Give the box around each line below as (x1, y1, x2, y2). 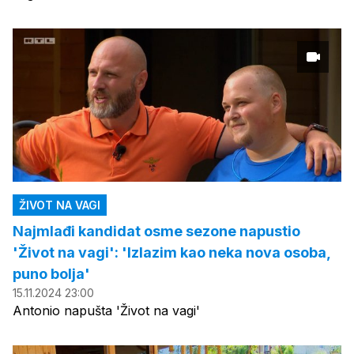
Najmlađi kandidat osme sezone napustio (13, 222, 300, 239)
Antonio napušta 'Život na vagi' (13, 302, 200, 318)
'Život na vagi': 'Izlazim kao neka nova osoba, (13, 243, 330, 261)
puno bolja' (13, 265, 90, 282)
